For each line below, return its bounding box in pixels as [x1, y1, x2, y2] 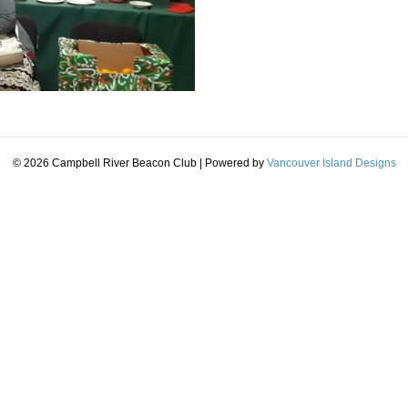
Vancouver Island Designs [266, 157, 396, 170]
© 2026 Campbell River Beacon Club [12, 157, 197, 170]
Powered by [204, 157, 267, 170]
